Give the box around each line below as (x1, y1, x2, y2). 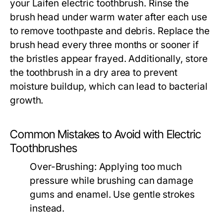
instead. (30, 203, 65, 214)
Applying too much (96, 161, 182, 172)
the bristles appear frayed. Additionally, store (10, 53, 208, 64)
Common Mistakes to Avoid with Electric (10, 127, 201, 141)
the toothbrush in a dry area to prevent (10, 67, 178, 78)
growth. (10, 95, 44, 106)
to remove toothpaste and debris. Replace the (10, 25, 210, 37)
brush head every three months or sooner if (10, 39, 199, 51)
